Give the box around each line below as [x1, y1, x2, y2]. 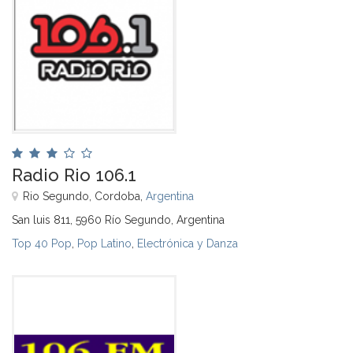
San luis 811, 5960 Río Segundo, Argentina [12, 213, 225, 226]
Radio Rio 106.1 [12, 164, 136, 185]
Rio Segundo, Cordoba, [23, 189, 146, 203]
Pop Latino [77, 236, 132, 250]
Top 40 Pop [12, 236, 72, 250]
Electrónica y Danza [137, 236, 238, 250]
